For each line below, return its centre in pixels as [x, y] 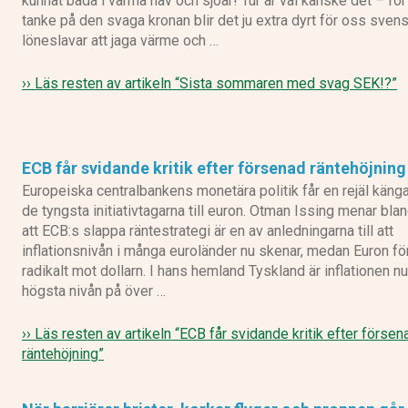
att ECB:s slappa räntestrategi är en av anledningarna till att [208, 231]
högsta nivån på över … [94, 291]
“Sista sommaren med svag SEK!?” [286, 83]
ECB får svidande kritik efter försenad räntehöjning [214, 168]
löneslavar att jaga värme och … [120, 40]
